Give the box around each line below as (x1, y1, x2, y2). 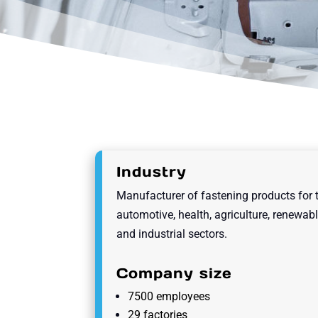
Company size (116, 263, 233, 283)
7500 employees (128, 289, 211, 303)
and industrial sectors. (116, 226, 228, 241)
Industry (116, 162, 187, 181)
